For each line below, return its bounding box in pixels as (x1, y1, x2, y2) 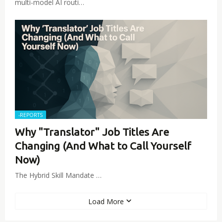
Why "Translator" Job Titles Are (15, 126, 169, 138)
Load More (88, 196, 124, 206)
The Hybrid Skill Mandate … (15, 170, 102, 180)
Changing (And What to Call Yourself (15, 140, 191, 152)
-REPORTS (18, 111, 43, 118)
